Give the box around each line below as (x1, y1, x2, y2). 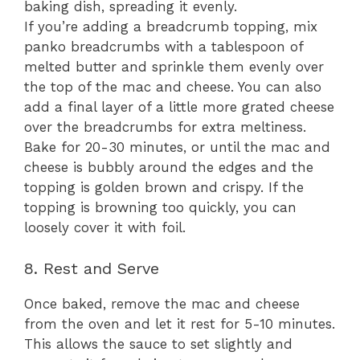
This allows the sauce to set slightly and (24, 335, 292, 352)
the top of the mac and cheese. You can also (24, 79, 321, 95)
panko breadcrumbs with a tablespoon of (24, 39, 303, 55)
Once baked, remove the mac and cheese (24, 295, 300, 312)
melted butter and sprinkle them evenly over (24, 59, 324, 75)
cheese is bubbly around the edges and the (24, 159, 313, 175)
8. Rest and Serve (24, 258, 159, 278)
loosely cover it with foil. (24, 219, 186, 235)
